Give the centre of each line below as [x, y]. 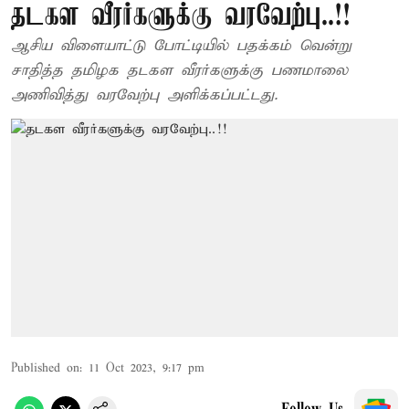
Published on [45, 368]
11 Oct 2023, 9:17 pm [147, 368]
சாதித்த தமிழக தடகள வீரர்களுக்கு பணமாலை [179, 71]
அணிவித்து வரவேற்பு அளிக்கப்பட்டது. [144, 95]
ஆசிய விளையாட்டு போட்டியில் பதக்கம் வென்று [181, 46]
